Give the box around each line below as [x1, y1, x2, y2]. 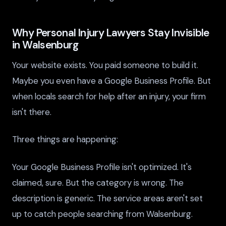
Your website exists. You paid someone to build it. [12, 60, 198, 71]
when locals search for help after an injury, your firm [12, 91, 206, 102]
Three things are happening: [12, 134, 118, 145]
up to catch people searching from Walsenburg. [12, 208, 193, 219]
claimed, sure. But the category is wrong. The [12, 177, 184, 188]
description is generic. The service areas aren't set [12, 192, 203, 204]
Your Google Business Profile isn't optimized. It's [12, 161, 192, 173]
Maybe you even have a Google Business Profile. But [12, 75, 211, 87]
